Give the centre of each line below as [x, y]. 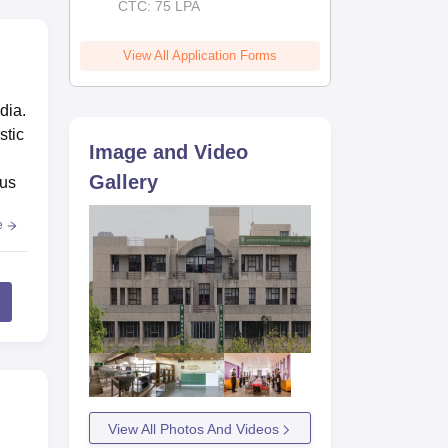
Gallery [124, 181]
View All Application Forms [200, 55]
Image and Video [169, 151]
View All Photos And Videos [193, 429]
